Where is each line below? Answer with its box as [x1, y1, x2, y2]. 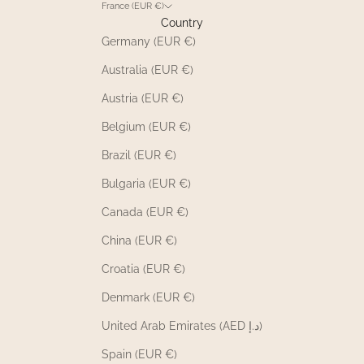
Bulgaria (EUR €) [102, 176, 191, 190]
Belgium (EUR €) [102, 119, 191, 133]
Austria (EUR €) [102, 91, 184, 105]
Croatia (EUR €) [102, 262, 185, 275]
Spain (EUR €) [102, 347, 177, 361]
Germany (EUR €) [102, 34, 196, 48]
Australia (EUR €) [102, 63, 193, 76]
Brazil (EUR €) [102, 148, 176, 162]
